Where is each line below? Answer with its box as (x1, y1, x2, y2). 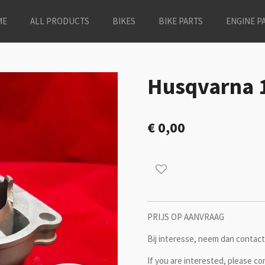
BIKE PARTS (159, 15, 203, 27)
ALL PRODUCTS (30, 15, 89, 27)
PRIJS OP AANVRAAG (147, 211, 224, 223)
